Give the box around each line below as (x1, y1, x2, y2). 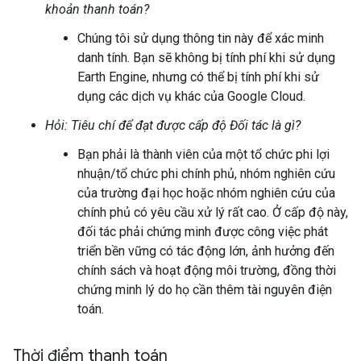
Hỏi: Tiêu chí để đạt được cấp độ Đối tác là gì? (45, 118, 301, 133)
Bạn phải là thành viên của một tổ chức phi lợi (77, 147, 330, 162)
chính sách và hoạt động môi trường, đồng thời (77, 263, 336, 278)
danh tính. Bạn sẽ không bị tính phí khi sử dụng (77, 50, 335, 65)
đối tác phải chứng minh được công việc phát (77, 224, 328, 239)
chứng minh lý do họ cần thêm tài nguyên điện (77, 282, 332, 297)
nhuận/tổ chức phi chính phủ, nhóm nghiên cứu (77, 166, 335, 181)
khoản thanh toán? (45, 2, 149, 17)
